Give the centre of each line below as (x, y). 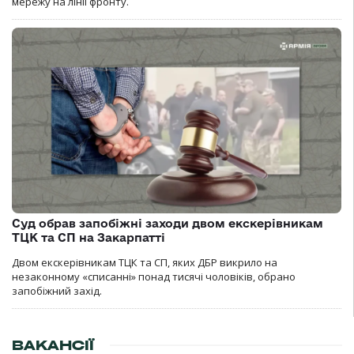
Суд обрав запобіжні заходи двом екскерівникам (168, 223)
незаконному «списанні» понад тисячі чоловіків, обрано (154, 276)
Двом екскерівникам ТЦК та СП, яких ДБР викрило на (145, 262)
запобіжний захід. (57, 290)
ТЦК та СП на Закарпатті (88, 237)
